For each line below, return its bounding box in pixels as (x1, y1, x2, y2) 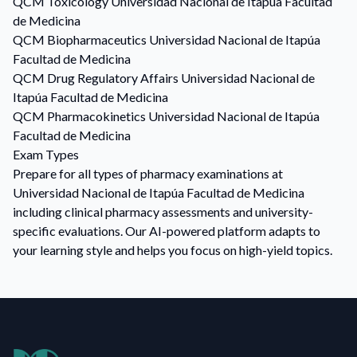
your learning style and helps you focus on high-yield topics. (13, 242, 332, 257)
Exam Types (13, 147, 79, 162)
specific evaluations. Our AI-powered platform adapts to (13, 223, 320, 238)
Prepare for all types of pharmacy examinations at (13, 166, 283, 181)
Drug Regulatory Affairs (47, 70, 178, 85)
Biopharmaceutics (47, 32, 147, 47)
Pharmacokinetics (47, 108, 146, 124)
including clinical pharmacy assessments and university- (13, 204, 313, 219)
